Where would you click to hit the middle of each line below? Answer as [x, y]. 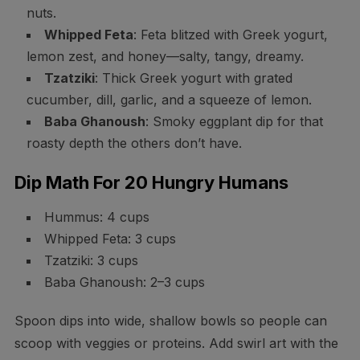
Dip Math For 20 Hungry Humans [151, 182]
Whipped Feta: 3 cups [110, 238]
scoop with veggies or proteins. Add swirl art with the [176, 343]
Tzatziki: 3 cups [91, 260]
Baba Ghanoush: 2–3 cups [124, 282]
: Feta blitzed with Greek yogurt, [230, 34]
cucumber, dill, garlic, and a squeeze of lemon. [169, 99]
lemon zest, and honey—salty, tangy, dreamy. [165, 56]
